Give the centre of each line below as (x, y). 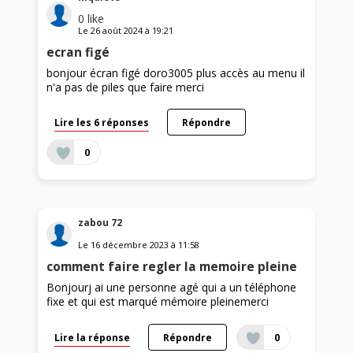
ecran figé (78, 53)
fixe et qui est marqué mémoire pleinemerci (158, 301)
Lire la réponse (93, 337)
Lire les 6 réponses (102, 123)
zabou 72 (100, 222)
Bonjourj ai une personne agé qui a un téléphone (172, 287)
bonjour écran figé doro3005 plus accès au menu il (176, 73)
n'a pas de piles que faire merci (126, 87)
